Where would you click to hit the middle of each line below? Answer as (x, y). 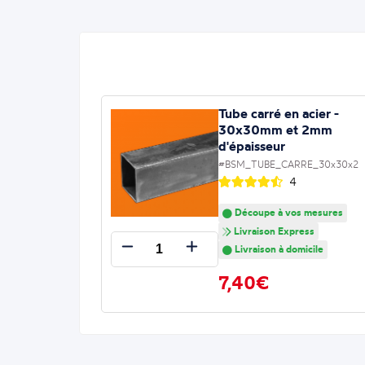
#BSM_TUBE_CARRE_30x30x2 (288, 164)
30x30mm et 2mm (275, 129)
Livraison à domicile (277, 249)
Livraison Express (273, 231)
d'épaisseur (251, 145)
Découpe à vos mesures (287, 212)
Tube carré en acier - (278, 113)
